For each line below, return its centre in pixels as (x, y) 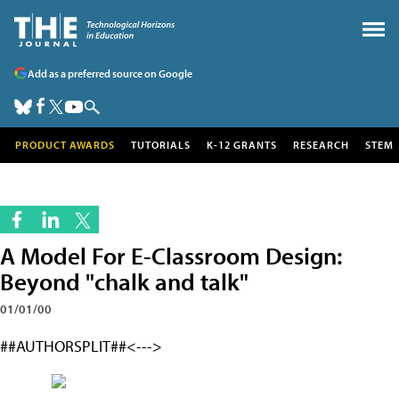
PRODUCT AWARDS (65, 145)
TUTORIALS (161, 145)
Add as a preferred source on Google (110, 73)
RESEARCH (321, 145)
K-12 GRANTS (242, 145)
